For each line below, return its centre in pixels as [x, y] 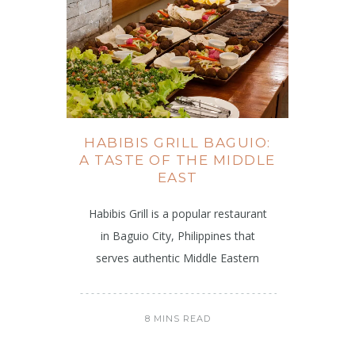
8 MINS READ [177, 318]
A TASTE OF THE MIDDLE [177, 160]
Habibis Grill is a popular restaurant [177, 213]
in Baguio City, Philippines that [177, 235]
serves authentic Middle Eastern [177, 258]
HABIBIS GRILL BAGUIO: [177, 142]
